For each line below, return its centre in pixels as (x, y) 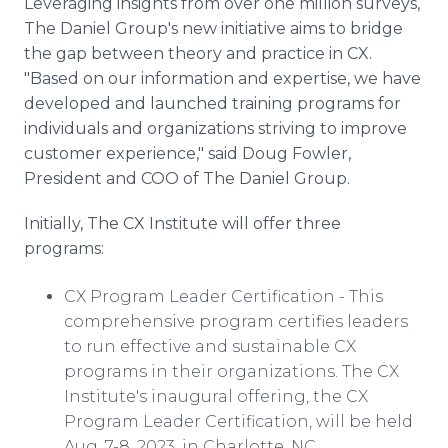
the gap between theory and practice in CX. (198, 53)
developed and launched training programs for (212, 103)
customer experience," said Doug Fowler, (187, 153)
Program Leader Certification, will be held (238, 421)
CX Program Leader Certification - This (223, 296)
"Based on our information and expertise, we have (222, 78)
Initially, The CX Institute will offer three (182, 223)
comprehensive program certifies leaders (236, 321)
